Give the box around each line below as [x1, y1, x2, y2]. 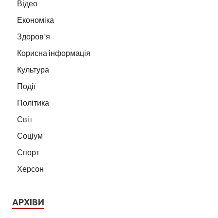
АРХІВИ [12, 197, 44, 207]
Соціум [17, 131, 43, 141]
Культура [17, 65, 49, 74]
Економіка [17, 15, 54, 25]
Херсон [17, 164, 44, 174]
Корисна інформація [17, 48, 91, 58]
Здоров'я [17, 32, 50, 41]
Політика [17, 98, 49, 108]
